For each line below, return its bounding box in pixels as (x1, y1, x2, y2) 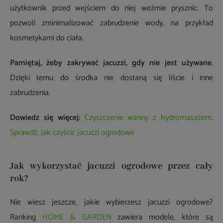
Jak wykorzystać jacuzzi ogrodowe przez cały (10, 160, 213, 172)
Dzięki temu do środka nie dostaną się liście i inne (10, 71, 213, 85)
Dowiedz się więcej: (10, 111, 80, 124)
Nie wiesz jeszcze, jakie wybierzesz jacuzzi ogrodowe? (10, 195, 213, 209)
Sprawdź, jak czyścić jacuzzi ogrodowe (10, 125, 134, 139)
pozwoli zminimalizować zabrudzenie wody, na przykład (10, 16, 213, 30)
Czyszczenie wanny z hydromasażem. (84, 111, 214, 124)
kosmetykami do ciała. (10, 31, 84, 45)
